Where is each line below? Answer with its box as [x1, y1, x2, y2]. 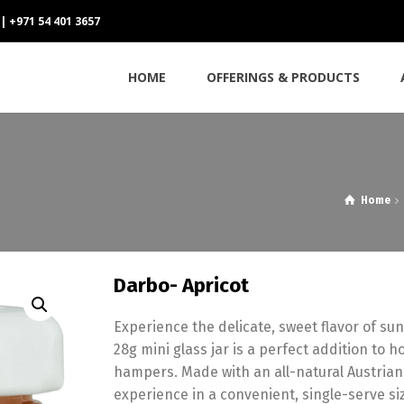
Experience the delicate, [114, 318, 276, 336]
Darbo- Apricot [114, 273, 250, 298]
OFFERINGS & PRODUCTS [207, 69, 360, 87]
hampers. [114, 363, 179, 381]
